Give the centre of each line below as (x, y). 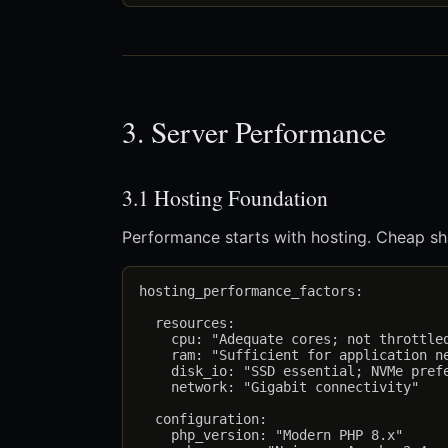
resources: (187, 323)
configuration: (203, 419)
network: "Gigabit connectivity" (279, 387)
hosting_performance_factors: (251, 291)
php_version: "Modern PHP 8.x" (271, 435)
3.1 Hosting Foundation (225, 198)
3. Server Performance (254, 132)
